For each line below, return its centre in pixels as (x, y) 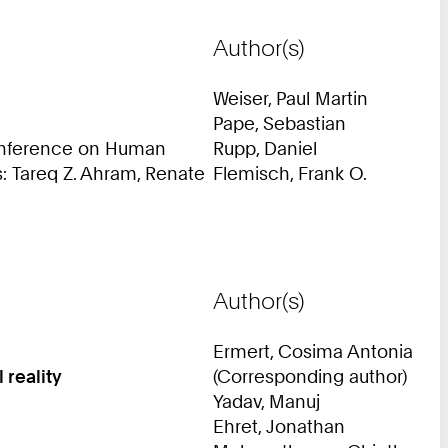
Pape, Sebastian (279, 122)
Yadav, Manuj (266, 400)
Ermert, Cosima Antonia (313, 350)
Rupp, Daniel (265, 147)
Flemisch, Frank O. (290, 172)
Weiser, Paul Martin (290, 97)
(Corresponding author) (310, 375)
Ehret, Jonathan (279, 425)
